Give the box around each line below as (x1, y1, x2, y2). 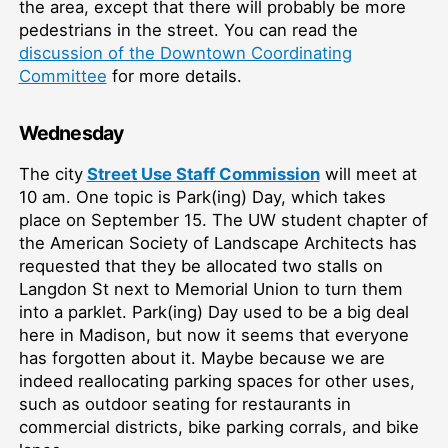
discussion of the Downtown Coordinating (18, 43, 352, 64)
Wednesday (18, 120, 124, 145)
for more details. (106, 66, 247, 87)
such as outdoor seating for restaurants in (18, 394, 351, 415)
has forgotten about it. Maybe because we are (18, 348, 385, 369)
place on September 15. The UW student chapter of (18, 210, 428, 231)
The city (18, 164, 83, 185)
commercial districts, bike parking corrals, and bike (18, 417, 419, 438)
